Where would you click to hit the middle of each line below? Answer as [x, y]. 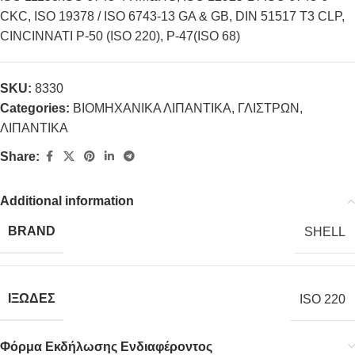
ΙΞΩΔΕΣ [32, 298]
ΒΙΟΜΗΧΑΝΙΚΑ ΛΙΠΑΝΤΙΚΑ [152, 108]
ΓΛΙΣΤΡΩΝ [269, 108]
